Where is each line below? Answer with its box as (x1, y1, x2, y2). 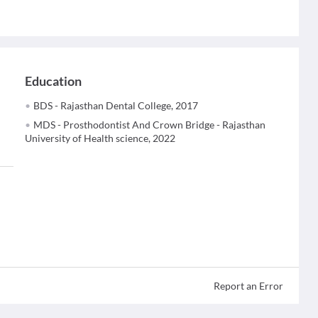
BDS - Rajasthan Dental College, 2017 (33, 99, 199, 111)
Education (25, 73, 82, 89)
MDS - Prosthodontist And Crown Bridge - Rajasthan (33, 119, 266, 131)
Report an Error (213, 280, 283, 292)
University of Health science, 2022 (25, 132, 176, 144)
